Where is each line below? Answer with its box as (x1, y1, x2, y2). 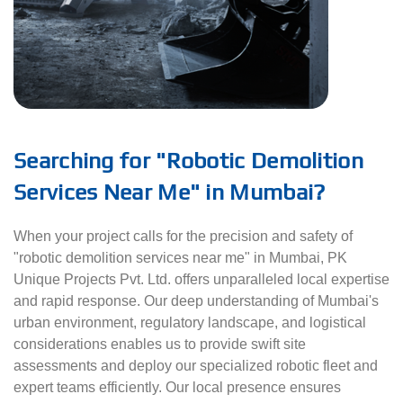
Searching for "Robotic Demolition (13, 148, 363, 174)
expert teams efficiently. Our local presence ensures (13, 380, 341, 396)
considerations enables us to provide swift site (13, 336, 306, 353)
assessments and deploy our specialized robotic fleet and (13, 358, 378, 374)
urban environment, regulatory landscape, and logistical (13, 315, 366, 331)
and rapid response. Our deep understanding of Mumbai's (13, 293, 379, 309)
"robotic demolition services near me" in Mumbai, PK (13, 250, 347, 266)
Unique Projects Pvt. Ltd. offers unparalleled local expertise (13, 272, 390, 288)
